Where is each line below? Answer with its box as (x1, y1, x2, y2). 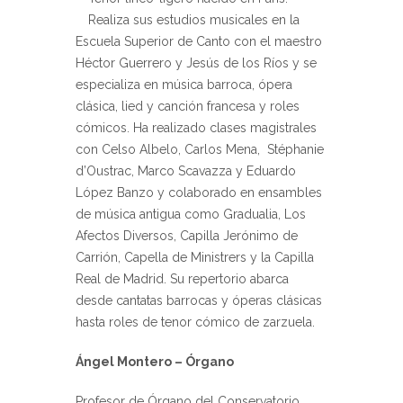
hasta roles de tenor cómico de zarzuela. (76, 314, 315, 329)
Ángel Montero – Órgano (76, 354, 234, 369)
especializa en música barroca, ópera (76, 76, 292, 92)
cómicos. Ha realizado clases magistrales (76, 120, 317, 135)
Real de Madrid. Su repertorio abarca (76, 271, 289, 286)
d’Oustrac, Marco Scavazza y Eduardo (76, 163, 296, 178)
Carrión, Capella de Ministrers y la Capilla (76, 249, 314, 264)
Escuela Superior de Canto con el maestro (76, 33, 322, 49)
